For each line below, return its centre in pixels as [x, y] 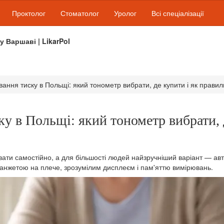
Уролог [125, 13]
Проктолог [29, 13]
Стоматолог [80, 13]
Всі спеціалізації [178, 13]
